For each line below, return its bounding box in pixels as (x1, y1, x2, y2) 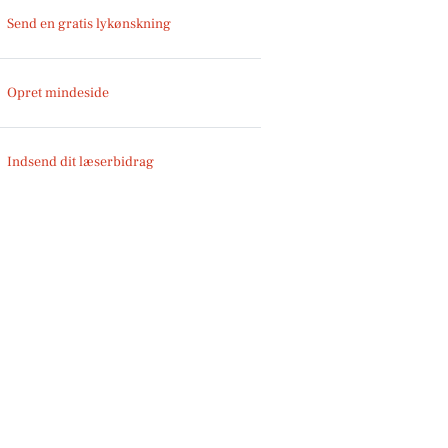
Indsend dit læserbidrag (7, 152, 155, 171)
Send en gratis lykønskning (7, 14, 172, 33)
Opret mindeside (7, 83, 110, 102)
